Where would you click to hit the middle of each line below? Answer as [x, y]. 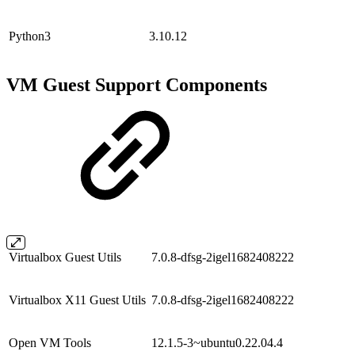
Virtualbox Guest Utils [65, 257]
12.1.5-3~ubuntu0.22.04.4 [217, 342]
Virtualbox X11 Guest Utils [77, 300]
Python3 [30, 36]
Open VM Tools [50, 342]
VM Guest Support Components [137, 84]
